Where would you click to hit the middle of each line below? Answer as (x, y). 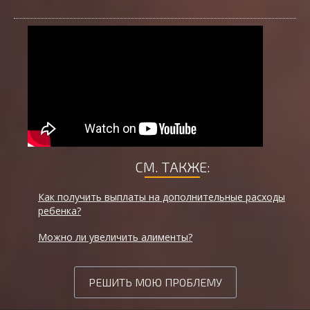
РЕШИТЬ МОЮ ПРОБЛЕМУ (155, 282)
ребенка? (60, 211)
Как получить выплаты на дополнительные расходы (162, 197)
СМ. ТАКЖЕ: (172, 167)
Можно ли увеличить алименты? (115, 237)
